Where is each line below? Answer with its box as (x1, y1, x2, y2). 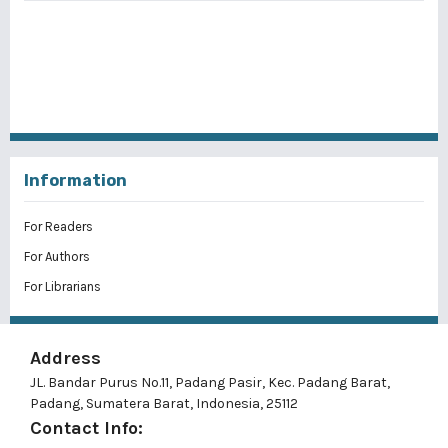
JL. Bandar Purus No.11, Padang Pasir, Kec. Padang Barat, (30, 373, 390, 391)
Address (30, 346, 101, 369)
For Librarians (24, 278, 101, 294)
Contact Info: (30, 416, 143, 439)
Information (24, 170, 127, 190)
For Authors (24, 248, 90, 264)
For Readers (24, 218, 93, 234)
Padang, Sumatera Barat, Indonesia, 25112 (30, 394, 298, 412)
